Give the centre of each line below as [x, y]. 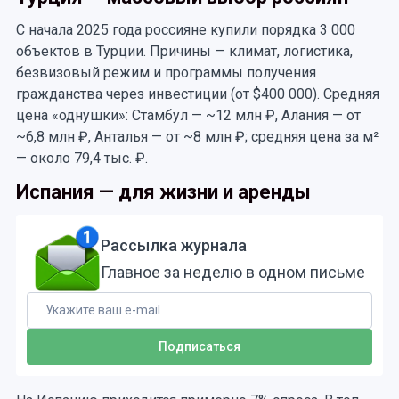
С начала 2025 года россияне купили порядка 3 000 [185, 30]
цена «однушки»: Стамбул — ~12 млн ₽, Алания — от [188, 115]
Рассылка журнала [174, 245]
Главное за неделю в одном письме [233, 272]
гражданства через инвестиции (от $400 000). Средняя [197, 94]
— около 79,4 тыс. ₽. [81, 158]
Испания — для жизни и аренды [163, 192]
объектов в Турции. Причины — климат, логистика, [184, 51]
